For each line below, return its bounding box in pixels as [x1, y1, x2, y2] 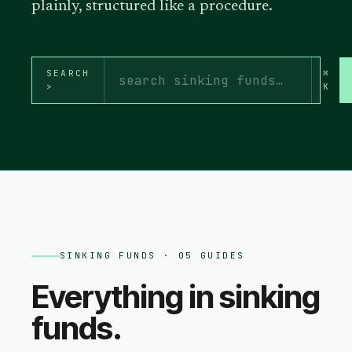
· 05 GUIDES [156, 250, 245, 261]
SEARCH [46, 68, 90, 79]
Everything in [31, 277, 219, 316]
